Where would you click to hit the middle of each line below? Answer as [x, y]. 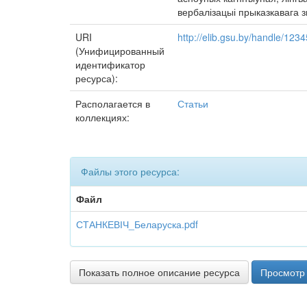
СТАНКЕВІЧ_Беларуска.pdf [137, 224]
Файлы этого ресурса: [130, 171]
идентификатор [110, 64]
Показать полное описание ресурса [159, 272]
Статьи [193, 103]
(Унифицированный [120, 51]
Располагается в [113, 103]
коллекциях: [102, 117]
